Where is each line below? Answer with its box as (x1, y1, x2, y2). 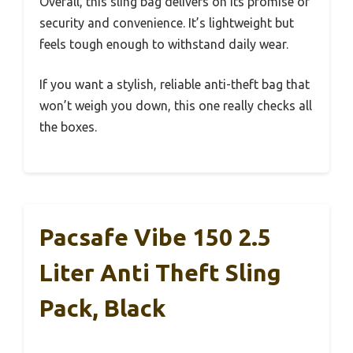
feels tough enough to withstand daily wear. (39, 36, 288, 51)
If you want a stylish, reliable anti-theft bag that (39, 76, 310, 91)
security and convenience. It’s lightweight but (39, 15, 294, 30)
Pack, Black (39, 294, 165, 321)
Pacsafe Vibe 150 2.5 (39, 223, 271, 251)
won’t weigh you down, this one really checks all (39, 98, 312, 113)
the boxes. (39, 119, 97, 134)
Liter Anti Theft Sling (39, 258, 281, 286)
